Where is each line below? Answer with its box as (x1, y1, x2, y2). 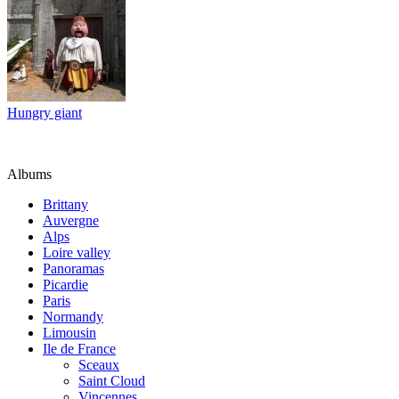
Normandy (43, 308, 103, 324)
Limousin (43, 324, 96, 340)
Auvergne (43, 212, 99, 228)
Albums (7, 166, 52, 182)
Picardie (43, 276, 88, 292)
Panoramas (43, 260, 104, 276)
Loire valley (43, 244, 110, 260)
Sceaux (78, 356, 119, 372)
